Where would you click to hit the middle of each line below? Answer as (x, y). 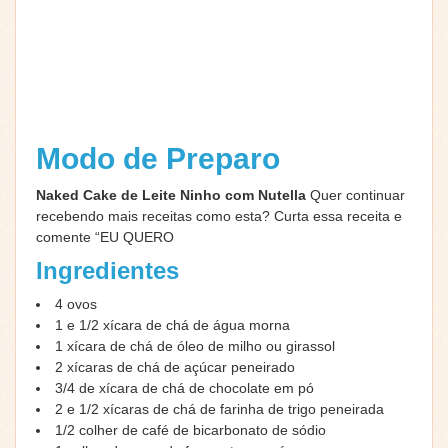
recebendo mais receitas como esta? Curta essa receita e (219, 215)
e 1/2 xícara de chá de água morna (178, 324)
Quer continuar (355, 194)
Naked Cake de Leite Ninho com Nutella (171, 194)
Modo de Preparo (162, 158)
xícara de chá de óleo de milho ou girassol (201, 345)
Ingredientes (107, 270)
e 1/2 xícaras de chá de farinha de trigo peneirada (225, 408)
